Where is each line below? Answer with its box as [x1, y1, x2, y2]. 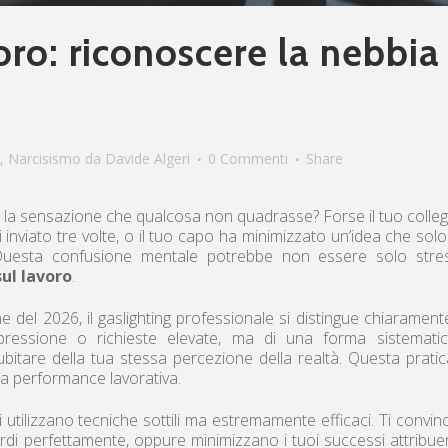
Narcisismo [8, 148, 81, 168]
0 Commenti [208, 148, 288, 168]
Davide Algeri [105, 148, 190, 168]
